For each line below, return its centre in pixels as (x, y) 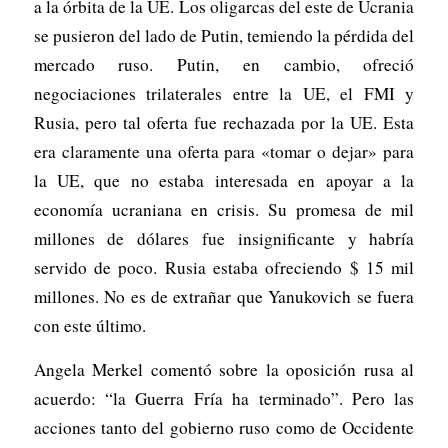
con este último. (89, 326)
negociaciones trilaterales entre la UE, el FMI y (224, 94)
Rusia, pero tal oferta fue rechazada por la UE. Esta (224, 123)
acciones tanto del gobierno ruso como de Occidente (224, 427)
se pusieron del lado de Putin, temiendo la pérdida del (224, 36)
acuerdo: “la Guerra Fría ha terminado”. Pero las (224, 398)
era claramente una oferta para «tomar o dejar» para (224, 152)
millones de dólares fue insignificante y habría (224, 239)
